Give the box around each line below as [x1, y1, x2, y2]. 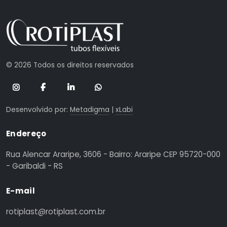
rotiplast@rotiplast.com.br [6, 206, 105, 217]
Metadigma [70, 104, 109, 115]
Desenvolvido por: [6, 104, 70, 115]
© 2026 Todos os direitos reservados [6, 60, 134, 70]
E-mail [6, 185, 35, 196]
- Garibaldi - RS [6, 160, 63, 171]
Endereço [6, 128, 47, 139]
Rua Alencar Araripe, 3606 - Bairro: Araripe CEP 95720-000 [6, 148, 220, 160]
